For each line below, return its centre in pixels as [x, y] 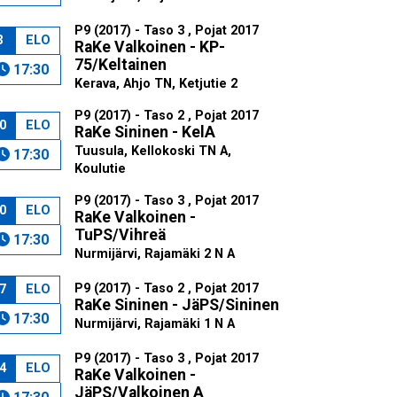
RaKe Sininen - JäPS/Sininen [176, 305]
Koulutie [100, 169]
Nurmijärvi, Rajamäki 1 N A [154, 324]
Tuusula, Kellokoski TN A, [152, 151]
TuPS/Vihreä [120, 235]
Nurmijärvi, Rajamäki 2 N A [154, 254]
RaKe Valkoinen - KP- [149, 47]
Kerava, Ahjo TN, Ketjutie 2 [156, 84]
